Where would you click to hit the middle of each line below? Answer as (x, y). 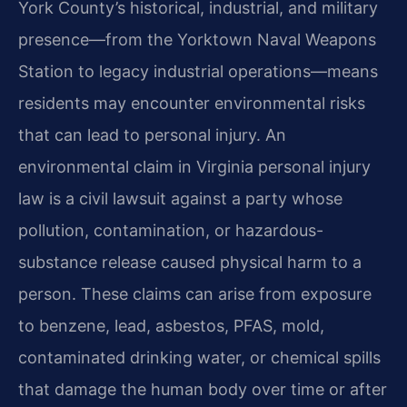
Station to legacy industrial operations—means (198, 71)
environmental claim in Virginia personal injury (194, 166)
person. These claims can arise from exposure (195, 293)
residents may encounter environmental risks (192, 103)
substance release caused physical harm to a (190, 262)
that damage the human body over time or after (203, 389)
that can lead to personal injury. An (152, 134)
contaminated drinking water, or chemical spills (199, 357)
